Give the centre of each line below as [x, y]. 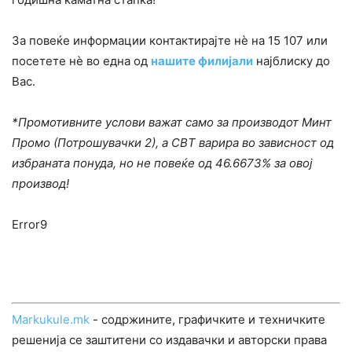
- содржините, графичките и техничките [207, 320]
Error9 [29, 225]
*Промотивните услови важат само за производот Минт [172, 123]
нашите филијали [202, 61]
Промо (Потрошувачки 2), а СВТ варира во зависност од [173, 143]
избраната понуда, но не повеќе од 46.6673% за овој [162, 163]
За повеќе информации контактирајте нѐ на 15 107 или [170, 41]
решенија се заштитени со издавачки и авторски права [169, 340]
